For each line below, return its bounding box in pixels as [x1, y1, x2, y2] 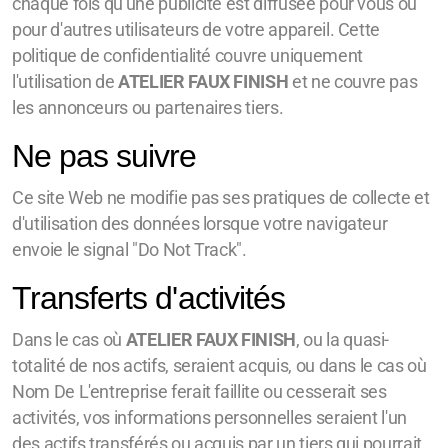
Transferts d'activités [12, 280, 285, 316]
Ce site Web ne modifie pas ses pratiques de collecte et [12, 188, 430, 208]
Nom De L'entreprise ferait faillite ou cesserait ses [12, 382, 387, 402]
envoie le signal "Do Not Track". [12, 240, 247, 260]
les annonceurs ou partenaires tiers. [12, 98, 284, 118]
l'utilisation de [12, 72, 119, 92]
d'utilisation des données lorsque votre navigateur [12, 214, 388, 234]
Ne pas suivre [12, 138, 197, 174]
